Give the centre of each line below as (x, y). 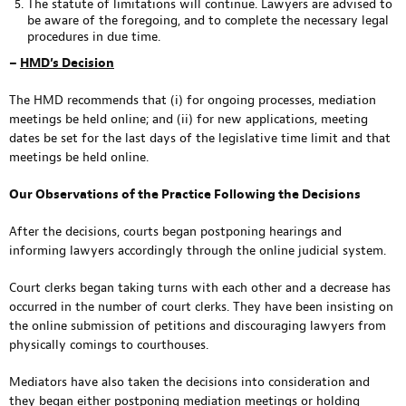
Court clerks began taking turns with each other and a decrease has (200, 288)
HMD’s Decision (67, 63)
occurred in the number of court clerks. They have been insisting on (201, 307)
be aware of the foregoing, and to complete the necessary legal (208, 20)
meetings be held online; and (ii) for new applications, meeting (188, 119)
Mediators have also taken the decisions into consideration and (189, 382)
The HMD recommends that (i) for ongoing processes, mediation (193, 100)
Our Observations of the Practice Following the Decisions (185, 194)
